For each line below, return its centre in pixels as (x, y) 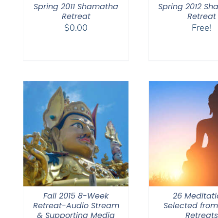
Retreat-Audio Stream (76, 206)
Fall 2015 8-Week (76, 196)
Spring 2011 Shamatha (76, 7)
